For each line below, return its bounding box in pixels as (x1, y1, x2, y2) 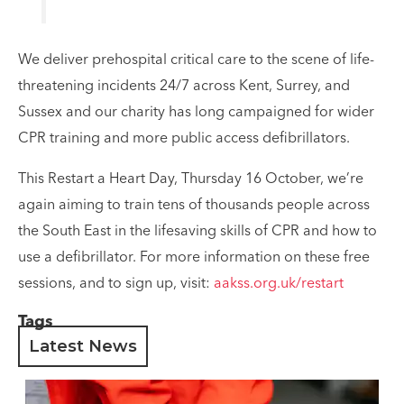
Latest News (29, 335, 137, 356)
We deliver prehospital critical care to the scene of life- (18, 52, 374, 68)
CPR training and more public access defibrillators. (18, 131, 353, 146)
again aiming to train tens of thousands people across (18, 197, 370, 213)
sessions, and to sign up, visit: (18, 276, 214, 291)
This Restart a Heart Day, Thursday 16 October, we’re (18, 171, 363, 187)
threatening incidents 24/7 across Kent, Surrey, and (18, 78, 350, 94)
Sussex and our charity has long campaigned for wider (18, 105, 374, 120)
